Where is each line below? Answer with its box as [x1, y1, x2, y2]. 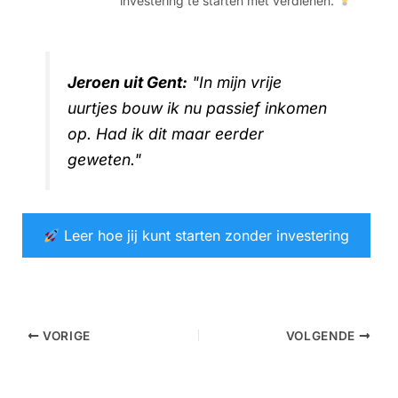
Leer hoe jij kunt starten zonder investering [59, 227, 349, 245]
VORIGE [39, 329, 91, 344]
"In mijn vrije [187, 73, 283, 92]
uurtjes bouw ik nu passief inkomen [68, 99, 328, 118]
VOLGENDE [285, 329, 359, 344]
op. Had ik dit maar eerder [68, 124, 265, 144]
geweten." [68, 150, 142, 170]
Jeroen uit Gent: [68, 73, 188, 92]
